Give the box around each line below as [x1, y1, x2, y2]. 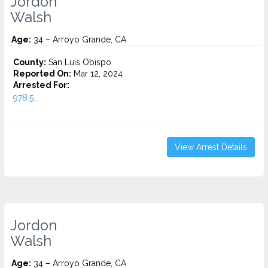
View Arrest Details [175, 142, 247, 152]
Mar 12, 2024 [71, 69, 123, 78]
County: [13, 57, 46, 67]
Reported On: [13, 69, 71, 78]
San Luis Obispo [46, 57, 111, 67]
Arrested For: [13, 80, 69, 90]
